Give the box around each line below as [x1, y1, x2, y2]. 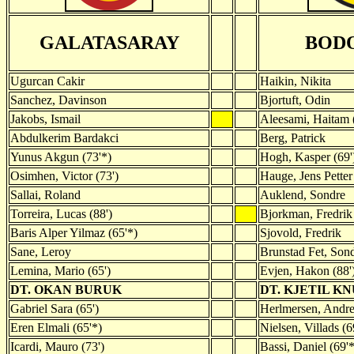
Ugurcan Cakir [10, 73, 85, 88]
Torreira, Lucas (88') [10, 206, 112, 220]
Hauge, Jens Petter [260, 168, 352, 183]
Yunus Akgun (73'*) [10, 149, 111, 164]
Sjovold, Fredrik [260, 225, 341, 239]
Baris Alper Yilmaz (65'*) [10, 225, 137, 239]
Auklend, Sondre [260, 187, 345, 201]
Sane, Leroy [10, 244, 71, 258]
